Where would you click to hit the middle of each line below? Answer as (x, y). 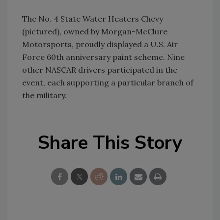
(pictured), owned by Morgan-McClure (95, 31)
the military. (44, 95)
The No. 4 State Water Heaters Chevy (93, 19)
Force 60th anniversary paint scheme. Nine (103, 57)
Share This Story (110, 143)
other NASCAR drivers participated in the (100, 70)
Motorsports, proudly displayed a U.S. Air (100, 44)
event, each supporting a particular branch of (108, 82)
